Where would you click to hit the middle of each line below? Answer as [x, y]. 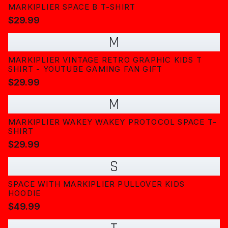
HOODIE [25, 193]
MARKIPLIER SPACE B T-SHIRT [72, 7]
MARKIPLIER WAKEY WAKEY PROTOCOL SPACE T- [112, 122]
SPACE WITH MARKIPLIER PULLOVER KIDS [96, 184]
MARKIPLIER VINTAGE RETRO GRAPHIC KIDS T [105, 60]
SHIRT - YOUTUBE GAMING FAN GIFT [85, 69]
